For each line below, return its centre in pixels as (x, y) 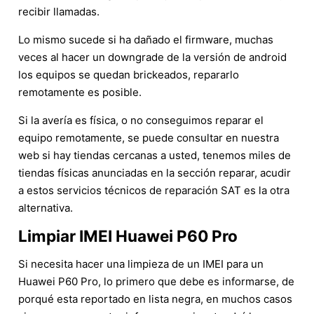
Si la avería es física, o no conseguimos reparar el (141, 120)
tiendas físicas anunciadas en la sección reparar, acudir (155, 172)
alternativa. (46, 207)
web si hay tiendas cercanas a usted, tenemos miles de (155, 155)
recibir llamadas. (59, 11)
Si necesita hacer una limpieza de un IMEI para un (141, 264)
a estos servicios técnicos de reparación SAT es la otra (154, 190)
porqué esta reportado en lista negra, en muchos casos (155, 299)
